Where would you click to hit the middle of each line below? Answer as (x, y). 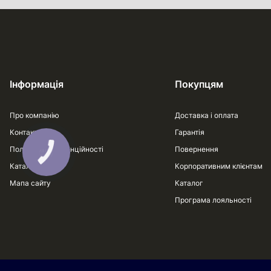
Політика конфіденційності (57, 149)
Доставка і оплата (207, 115)
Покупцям (199, 84)
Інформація (37, 84)
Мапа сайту (30, 183)
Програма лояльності (213, 200)
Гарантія (190, 132)
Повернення (197, 149)
